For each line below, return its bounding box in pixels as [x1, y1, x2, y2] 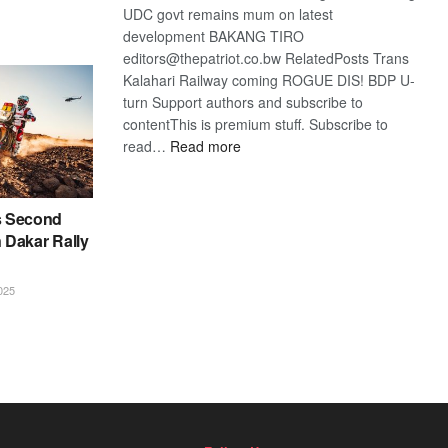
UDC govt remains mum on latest [123, 3, 334, 24]
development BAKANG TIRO [123, 25, 305, 46]
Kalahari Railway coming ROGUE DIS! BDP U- [123, 69, 416, 90]
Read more [170, 135, 242, 156]
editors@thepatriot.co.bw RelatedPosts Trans [123, 47, 410, 68]
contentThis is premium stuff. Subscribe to [123, 113, 389, 134]
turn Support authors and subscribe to [123, 91, 364, 112]
